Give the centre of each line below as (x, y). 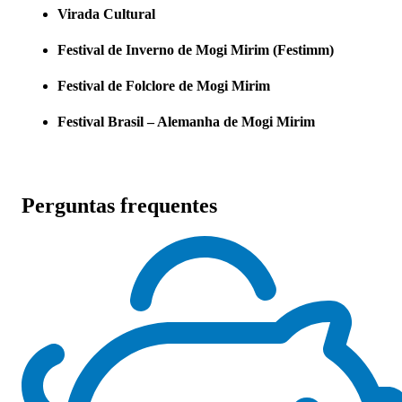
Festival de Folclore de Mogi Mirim (164, 86)
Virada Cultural (106, 14)
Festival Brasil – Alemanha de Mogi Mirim (186, 122)
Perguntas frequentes (119, 206)
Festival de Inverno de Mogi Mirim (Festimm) (196, 50)
